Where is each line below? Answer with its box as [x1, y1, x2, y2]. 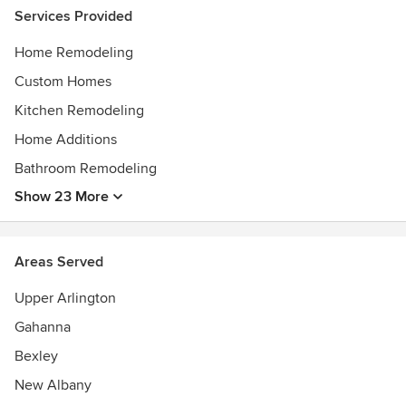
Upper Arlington [14, 289, 116, 307]
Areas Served [14, 253, 103, 271]
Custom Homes [14, 72, 111, 91]
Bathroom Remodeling [14, 159, 157, 178]
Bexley [14, 347, 58, 365]
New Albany [14, 376, 92, 394]
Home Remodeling [14, 43, 133, 62]
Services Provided [14, 7, 132, 25]
